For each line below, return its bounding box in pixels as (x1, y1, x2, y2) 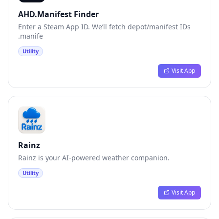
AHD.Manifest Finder (18, 9, 99, 20)
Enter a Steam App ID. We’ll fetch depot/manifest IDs (18, 22, 191, 31)
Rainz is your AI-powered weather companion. (18, 153, 170, 162)
